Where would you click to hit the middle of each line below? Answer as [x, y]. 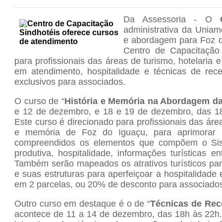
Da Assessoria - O [172, 19]
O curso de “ [39, 101]
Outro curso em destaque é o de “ [83, 204]
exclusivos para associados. [70, 82]
